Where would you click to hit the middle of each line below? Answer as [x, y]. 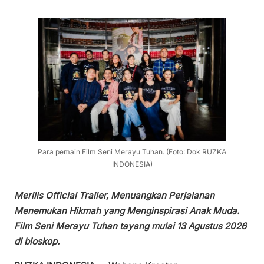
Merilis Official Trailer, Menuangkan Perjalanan [114, 196]
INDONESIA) [132, 164]
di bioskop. [37, 242]
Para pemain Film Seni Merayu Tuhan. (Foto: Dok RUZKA [132, 151]
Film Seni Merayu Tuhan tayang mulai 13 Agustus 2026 [130, 226]
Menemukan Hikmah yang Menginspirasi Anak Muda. [127, 211]
